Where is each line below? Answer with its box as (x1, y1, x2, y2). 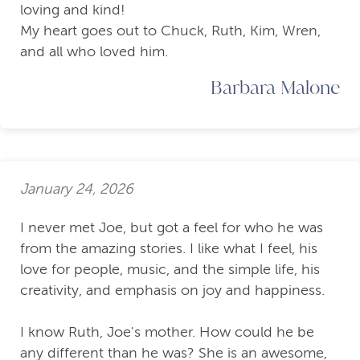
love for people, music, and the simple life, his (20, 261, 320, 278)
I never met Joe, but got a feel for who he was (20, 219, 323, 236)
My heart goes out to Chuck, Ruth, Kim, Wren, (20, 22, 321, 39)
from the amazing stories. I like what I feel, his (20, 240, 317, 257)
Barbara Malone (211, 75, 340, 100)
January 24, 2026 (20, 180, 133, 197)
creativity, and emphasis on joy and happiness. (20, 282, 325, 299)
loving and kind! (20, 2, 125, 18)
